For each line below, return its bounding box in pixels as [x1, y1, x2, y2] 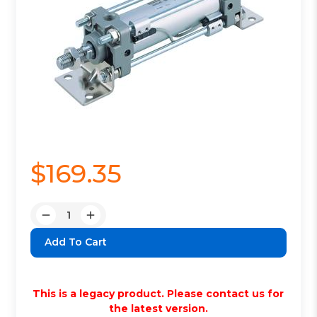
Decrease [45, 215, 93, 229]
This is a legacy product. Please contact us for [33, 287, 284, 300]
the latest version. [108, 301, 208, 315]
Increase [90, 215, 133, 229]
